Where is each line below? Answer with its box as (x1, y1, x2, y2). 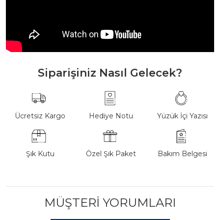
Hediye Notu (89, 111, 134, 120)
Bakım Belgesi (157, 149, 207, 158)
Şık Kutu (26, 149, 55, 158)
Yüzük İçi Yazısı (157, 111, 208, 120)
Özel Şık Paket (86, 149, 137, 158)
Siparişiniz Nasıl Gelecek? (38, 66, 182, 80)
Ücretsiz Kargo (15, 111, 66, 120)
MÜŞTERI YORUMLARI (44, 195, 176, 210)
